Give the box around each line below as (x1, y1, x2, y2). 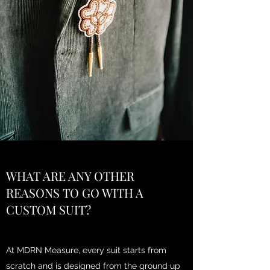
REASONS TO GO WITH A (6, 184, 143, 201)
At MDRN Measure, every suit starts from (6, 245, 166, 255)
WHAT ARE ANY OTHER (6, 167, 134, 184)
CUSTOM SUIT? (6, 201, 91, 218)
